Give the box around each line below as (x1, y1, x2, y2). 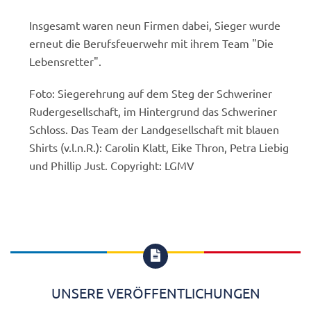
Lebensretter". (29, 53, 102, 68)
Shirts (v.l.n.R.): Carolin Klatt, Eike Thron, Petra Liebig (29, 140, 289, 154)
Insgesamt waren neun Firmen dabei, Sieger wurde (29, 17, 281, 32)
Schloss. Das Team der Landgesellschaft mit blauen (29, 121, 280, 136)
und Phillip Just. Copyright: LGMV (29, 158, 195, 172)
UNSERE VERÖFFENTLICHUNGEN (51, 283, 260, 301)
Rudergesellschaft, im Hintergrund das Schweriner (29, 103, 278, 118)
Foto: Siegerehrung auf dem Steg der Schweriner (29, 85, 273, 100)
